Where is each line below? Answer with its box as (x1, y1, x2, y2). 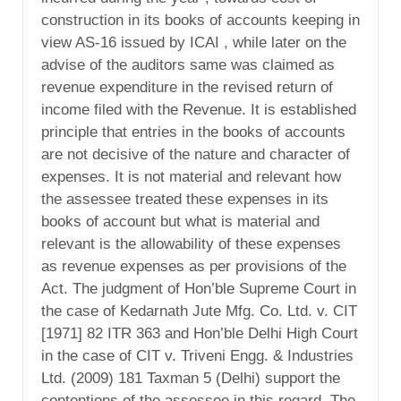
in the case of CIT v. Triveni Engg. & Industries (41, 346, 354, 364)
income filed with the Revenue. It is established (41, 100, 356, 118)
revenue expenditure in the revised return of (41, 78, 333, 96)
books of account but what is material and (41, 212, 320, 230)
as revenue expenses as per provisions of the (41, 257, 346, 275)
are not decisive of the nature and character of (41, 145, 350, 163)
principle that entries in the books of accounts (41, 123, 346, 141)
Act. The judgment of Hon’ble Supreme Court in (41, 279, 356, 297)
